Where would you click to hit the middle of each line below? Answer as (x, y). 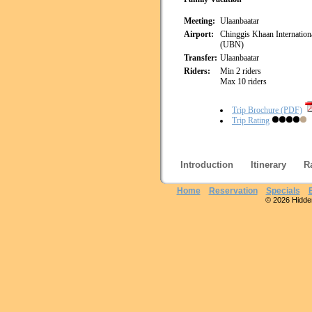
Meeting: (200, 21)
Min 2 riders (241, 71)
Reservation (233, 191)
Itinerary (268, 165)
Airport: (199, 34)
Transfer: (201, 58)
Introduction (207, 165)
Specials (283, 191)
